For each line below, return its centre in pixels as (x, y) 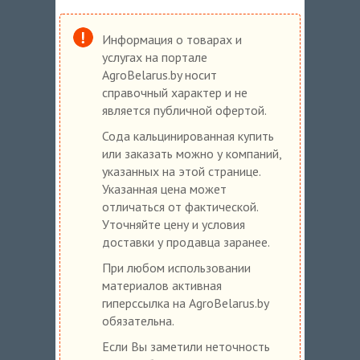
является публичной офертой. (184, 110)
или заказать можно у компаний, (192, 153)
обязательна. (138, 320)
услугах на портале (155, 57)
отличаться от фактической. (180, 206)
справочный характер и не (175, 92)
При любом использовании (176, 267)
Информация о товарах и (172, 39)
